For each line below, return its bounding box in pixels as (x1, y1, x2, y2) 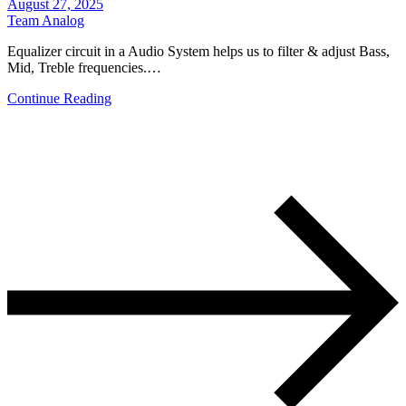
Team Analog (7, 12, 84, 28)
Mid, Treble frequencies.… (7, 59, 161, 75)
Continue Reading (7, 90, 111, 106)
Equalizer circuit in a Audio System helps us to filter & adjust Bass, (7, 43, 390, 59)
